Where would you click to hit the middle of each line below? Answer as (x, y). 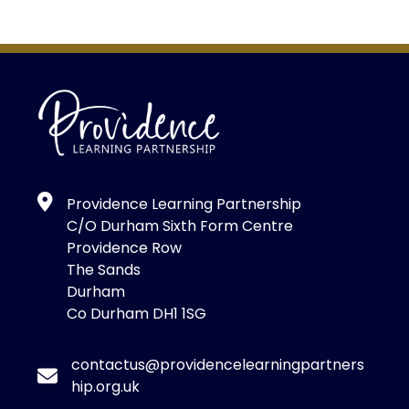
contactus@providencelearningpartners (218, 365)
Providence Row (124, 248)
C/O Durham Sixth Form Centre (179, 226)
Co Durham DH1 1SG (136, 314)
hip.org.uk (105, 387)
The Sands (103, 270)
